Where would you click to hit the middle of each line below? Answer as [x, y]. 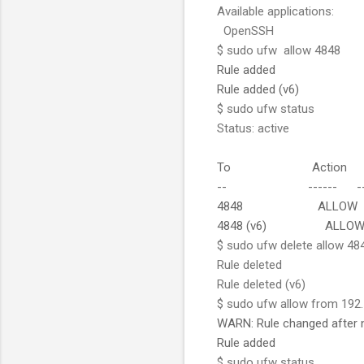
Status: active [253, 128]
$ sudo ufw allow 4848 [279, 50]
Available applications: [275, 11]
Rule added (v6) [258, 89]
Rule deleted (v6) [261, 284]
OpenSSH [245, 30]
